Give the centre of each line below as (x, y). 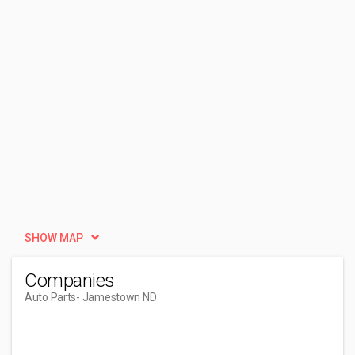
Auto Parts (51, 297)
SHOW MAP (54, 238)
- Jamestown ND (116, 297)
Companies (70, 281)
